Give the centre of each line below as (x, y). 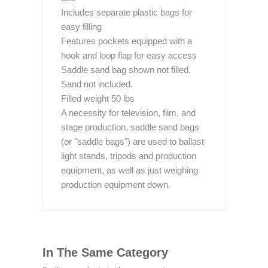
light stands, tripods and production (129, 156)
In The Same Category (105, 252)
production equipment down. (116, 185)
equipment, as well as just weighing (130, 170)
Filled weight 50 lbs (98, 98)
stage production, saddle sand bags (130, 127)
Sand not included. (97, 84)
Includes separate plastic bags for (127, 12)
